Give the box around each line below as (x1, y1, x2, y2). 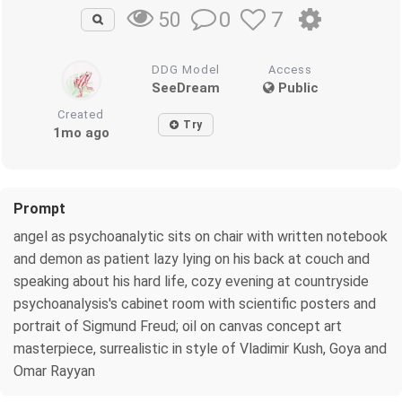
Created (57, 107, 105, 121)
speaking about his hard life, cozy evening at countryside (13, 272, 369, 290)
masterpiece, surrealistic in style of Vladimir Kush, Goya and (13, 339, 387, 357)
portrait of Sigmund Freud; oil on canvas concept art (13, 317, 342, 335)
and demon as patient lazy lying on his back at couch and (13, 249, 370, 267)
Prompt (13, 199, 66, 217)
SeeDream (152, 79, 221, 96)
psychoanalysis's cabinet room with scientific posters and (13, 294, 376, 312)
